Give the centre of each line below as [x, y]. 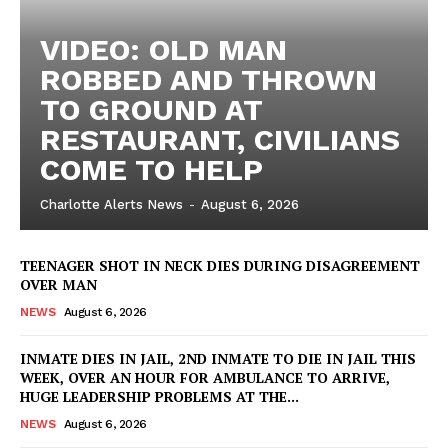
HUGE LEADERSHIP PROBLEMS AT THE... [159, 396]
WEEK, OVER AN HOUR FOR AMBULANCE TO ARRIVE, [205, 377]
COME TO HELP [151, 169]
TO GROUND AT [151, 109]
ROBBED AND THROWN [208, 79]
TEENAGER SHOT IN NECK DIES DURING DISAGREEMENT [220, 265]
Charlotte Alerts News [111, 204]
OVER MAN [58, 284]
